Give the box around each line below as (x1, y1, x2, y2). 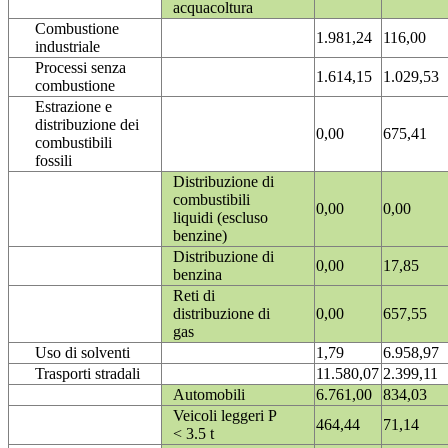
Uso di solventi (35, 344, 130, 362)
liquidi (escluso (173, 209, 268, 227)
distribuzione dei (35, 116, 139, 134)
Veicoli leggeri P (173, 407, 276, 425)
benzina (173, 266, 222, 284)
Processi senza (35, 59, 126, 77)
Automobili (173, 386, 245, 404)
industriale (35, 38, 100, 56)
